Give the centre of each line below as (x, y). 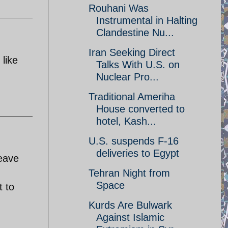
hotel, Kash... (126, 121)
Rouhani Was (119, 8)
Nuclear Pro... (127, 77)
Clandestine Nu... (135, 33)
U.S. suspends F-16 (134, 141)
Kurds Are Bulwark (130, 205)
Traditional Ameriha (132, 97)
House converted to (140, 109)
